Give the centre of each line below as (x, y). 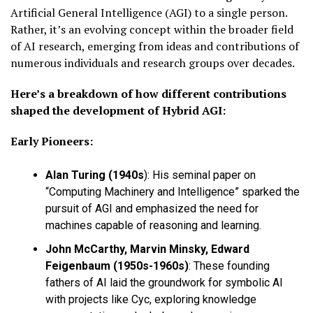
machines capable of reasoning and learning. (153, 226)
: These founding (229, 266)
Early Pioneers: (52, 141)
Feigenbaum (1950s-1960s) (117, 266)
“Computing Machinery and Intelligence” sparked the (173, 192)
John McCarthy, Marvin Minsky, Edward (147, 249)
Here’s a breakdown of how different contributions (148, 94)
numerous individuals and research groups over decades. (153, 63)
